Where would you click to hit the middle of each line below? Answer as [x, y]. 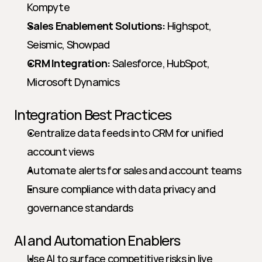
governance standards [80, 208]
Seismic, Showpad [68, 44]
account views [61, 151]
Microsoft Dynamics [73, 82]
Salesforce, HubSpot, [160, 63]
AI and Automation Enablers [97, 240]
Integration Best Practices [93, 114]
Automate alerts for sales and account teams [134, 170]
